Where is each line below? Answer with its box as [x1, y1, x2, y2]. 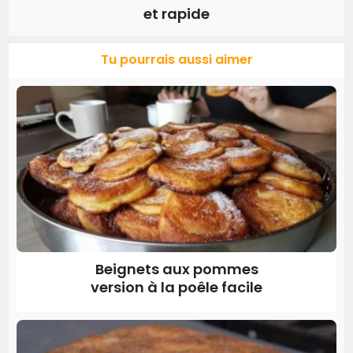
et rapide [143, 4, 210, 24]
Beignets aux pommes [95, 258, 258, 279]
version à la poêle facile [91, 277, 262, 297]
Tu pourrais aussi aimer [100, 50, 253, 69]
